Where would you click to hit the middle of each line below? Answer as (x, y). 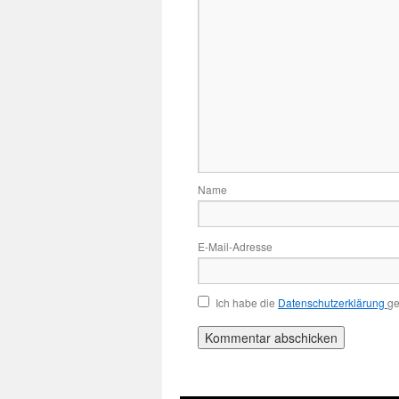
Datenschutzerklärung (333, 302)
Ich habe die (247, 302)
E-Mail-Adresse (235, 246)
